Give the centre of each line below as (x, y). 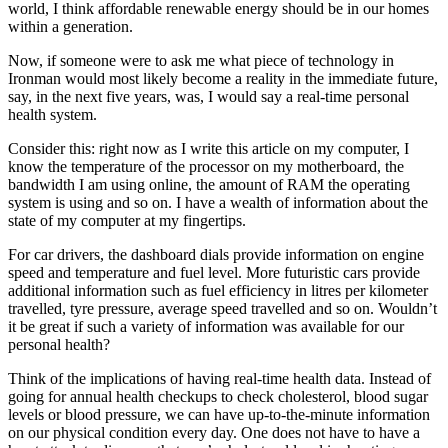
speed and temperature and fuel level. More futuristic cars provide (214, 272)
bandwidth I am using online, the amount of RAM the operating (209, 184)
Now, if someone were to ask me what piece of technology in (201, 60)
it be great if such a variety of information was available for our (206, 326)
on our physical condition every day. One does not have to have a (214, 432)
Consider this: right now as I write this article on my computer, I (208, 148)
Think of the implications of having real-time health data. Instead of (219, 378)
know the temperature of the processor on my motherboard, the (206, 166)
